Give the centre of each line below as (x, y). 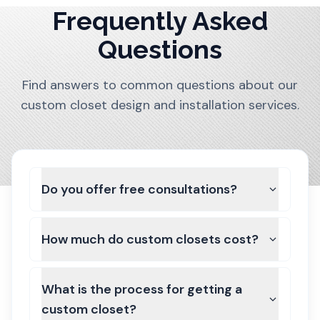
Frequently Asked (160, 21)
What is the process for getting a (142, 289)
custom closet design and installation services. (160, 105)
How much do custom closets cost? (150, 239)
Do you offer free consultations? (139, 189)
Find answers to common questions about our (160, 85)
